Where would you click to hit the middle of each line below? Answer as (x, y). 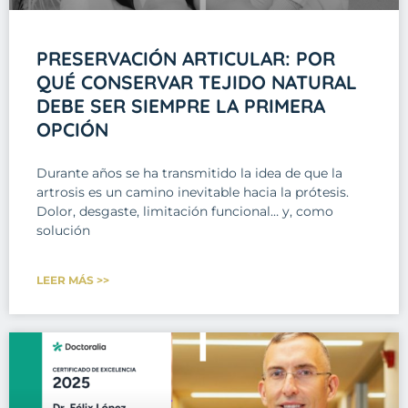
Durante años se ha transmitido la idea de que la (189, 173)
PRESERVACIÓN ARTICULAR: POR (186, 58)
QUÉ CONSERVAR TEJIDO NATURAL (197, 82)
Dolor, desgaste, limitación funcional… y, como (185, 211)
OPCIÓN (72, 129)
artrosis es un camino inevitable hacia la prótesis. (193, 192)
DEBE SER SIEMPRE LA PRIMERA (181, 105)
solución (63, 230)
